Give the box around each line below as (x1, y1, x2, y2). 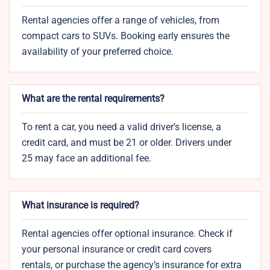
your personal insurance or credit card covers (22, 243, 212, 256)
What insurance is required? (22, 199, 139, 212)
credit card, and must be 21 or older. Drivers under (22, 137, 231, 149)
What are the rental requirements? (22, 93, 165, 105)
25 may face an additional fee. (22, 152, 151, 165)
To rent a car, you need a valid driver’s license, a (22, 121, 221, 133)
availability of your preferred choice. (22, 46, 174, 58)
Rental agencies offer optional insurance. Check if (22, 228, 233, 240)
